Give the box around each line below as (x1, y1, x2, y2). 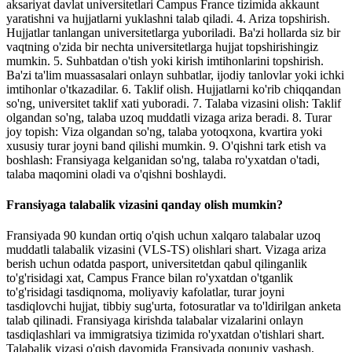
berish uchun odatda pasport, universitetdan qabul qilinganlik (6, 257, 307, 271)
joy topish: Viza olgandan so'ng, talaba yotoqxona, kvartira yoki (6, 124, 322, 138)
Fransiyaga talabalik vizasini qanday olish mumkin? (6, 197, 283, 211)
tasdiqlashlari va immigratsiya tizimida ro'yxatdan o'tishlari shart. (6, 328, 324, 342)
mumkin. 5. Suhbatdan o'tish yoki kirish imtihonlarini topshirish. (6, 53, 324, 68)
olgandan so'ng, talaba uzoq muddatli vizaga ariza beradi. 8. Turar (6, 110, 332, 124)
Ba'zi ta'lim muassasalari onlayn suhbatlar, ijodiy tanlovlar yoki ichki (6, 68, 344, 82)
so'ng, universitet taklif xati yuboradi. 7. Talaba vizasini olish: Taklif (6, 96, 341, 110)
